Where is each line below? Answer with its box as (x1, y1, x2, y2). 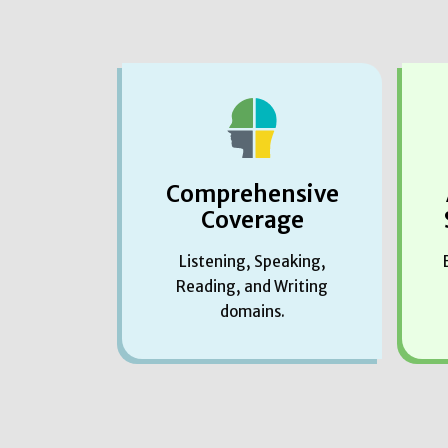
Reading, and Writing (176, 276, 328, 296)
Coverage (200, 205, 304, 234)
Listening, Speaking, (178, 251, 326, 271)
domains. (219, 301, 285, 321)
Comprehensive (165, 179, 339, 208)
